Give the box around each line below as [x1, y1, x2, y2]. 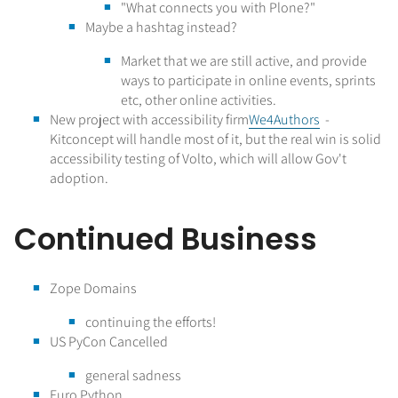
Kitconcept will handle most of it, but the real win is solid [50, 129, 381, 148]
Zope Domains [50, 279, 137, 298]
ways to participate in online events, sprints [121, 70, 376, 90]
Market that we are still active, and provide [121, 51, 367, 70]
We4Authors [249, 109, 320, 129]
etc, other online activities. [121, 90, 276, 109]
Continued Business [14, 219, 317, 261]
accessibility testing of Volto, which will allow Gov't [50, 148, 346, 168]
